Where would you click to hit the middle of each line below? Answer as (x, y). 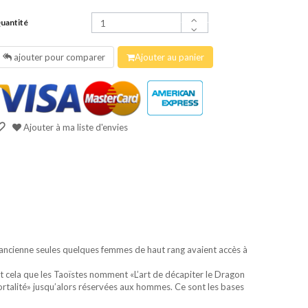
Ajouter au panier (169, 57)
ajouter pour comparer (59, 57)
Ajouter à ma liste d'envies (75, 127)
